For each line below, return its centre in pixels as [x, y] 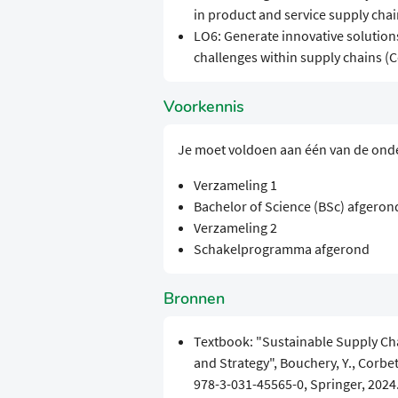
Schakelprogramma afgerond [281, 249]
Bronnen [194, 299]
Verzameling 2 [235, 228]
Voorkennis [204, 107]
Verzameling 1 [235, 185]
